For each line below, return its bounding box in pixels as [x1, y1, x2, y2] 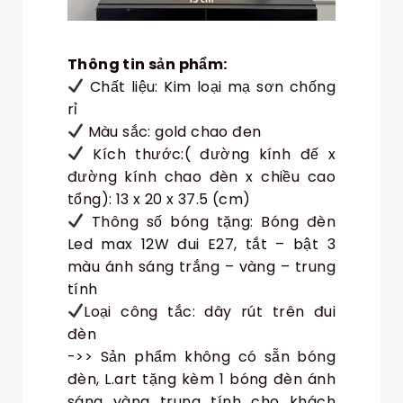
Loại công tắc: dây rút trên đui [84, 300, 336, 322]
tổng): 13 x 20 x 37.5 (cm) [67, 188, 251, 210]
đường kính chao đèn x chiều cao [67, 166, 336, 187]
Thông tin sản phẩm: [67, 53, 228, 75]
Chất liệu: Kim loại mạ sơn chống [84, 76, 336, 97]
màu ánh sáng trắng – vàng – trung [67, 255, 336, 277]
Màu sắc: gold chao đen [84, 121, 262, 142]
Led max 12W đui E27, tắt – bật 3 [67, 233, 336, 255]
